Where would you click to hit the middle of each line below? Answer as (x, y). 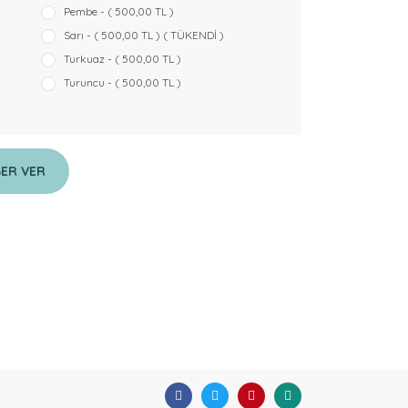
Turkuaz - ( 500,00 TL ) (122, 59)
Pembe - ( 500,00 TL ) (118, 11)
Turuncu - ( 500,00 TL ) (122, 82)
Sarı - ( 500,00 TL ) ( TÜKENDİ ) (143, 35)
